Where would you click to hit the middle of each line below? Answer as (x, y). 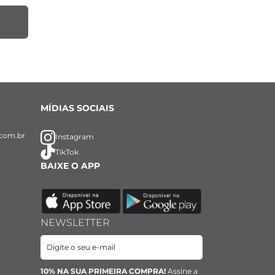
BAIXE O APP (71, 165)
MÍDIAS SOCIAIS (78, 108)
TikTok (67, 152)
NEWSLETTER (76, 222)
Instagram (75, 137)
